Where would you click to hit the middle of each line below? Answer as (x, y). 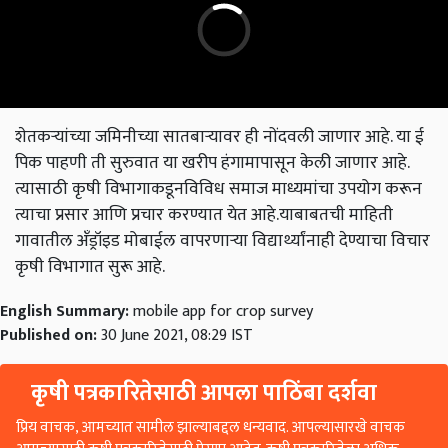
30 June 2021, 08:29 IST (177, 336)
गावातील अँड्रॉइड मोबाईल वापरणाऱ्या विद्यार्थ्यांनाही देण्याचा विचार (222, 241)
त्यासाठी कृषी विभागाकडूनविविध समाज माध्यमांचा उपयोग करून (218, 189)
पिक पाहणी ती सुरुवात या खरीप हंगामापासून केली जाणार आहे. (212, 163)
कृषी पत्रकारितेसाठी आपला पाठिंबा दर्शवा (204, 393)
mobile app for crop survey (223, 312)
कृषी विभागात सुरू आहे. (90, 267)
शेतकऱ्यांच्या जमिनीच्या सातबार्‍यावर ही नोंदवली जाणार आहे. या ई (219, 137)
